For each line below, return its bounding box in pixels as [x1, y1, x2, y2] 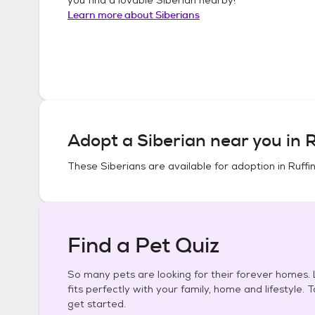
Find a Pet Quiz [67, 231, 219, 259]
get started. [67, 297, 126, 310]
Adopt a [67, 129, 137, 152]
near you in [206, 129, 305, 152]
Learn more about [67, 8, 155, 21]
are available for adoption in [146, 160, 288, 172]
